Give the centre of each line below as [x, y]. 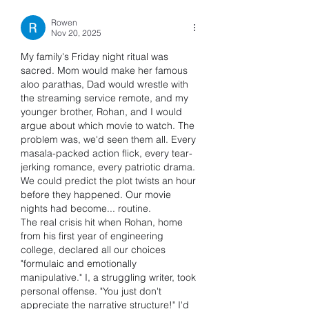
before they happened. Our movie [96, 195]
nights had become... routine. [86, 208]
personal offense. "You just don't [91, 291]
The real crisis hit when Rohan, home [102, 222]
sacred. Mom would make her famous [104, 70]
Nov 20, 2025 [76, 33]
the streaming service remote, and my [104, 98]
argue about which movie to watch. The [108, 126]
